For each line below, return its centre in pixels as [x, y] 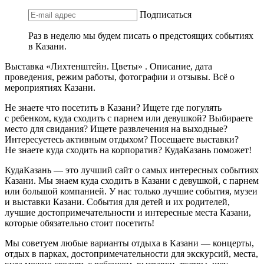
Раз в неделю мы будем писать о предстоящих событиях [141, 35]
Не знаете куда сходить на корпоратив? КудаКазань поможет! [128, 150]
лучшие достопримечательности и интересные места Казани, [128, 212]
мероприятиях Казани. [50, 87]
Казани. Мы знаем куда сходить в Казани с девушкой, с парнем [132, 180]
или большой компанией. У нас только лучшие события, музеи [131, 191]
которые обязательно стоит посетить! [80, 223]
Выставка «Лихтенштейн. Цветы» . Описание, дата [108, 66]
